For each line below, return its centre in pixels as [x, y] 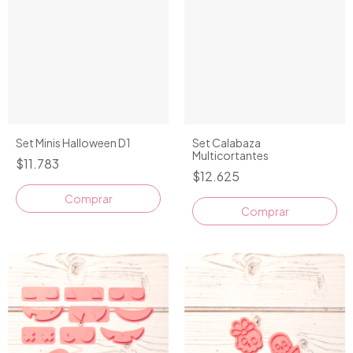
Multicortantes [230, 156]
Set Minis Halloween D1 [73, 143]
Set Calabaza [227, 143]
